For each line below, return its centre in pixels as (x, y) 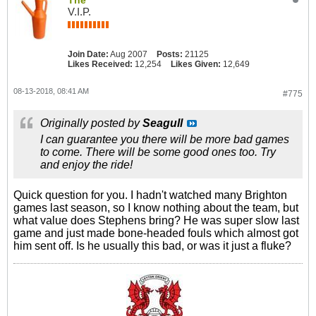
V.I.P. (79, 12)
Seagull (163, 123)
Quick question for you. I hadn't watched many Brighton (150, 195)
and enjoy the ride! (86, 165)
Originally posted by (91, 123)
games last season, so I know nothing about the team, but (156, 208)
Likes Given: (196, 64)
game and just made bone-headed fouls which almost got (156, 233)
